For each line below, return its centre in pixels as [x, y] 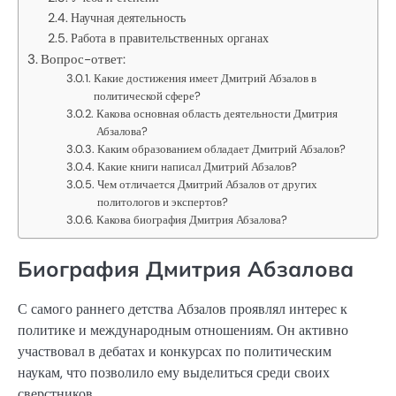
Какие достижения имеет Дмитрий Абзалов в [206, 78]
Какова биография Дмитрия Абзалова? [192, 219]
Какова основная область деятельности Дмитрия [217, 113]
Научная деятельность [128, 17]
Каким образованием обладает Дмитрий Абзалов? [222, 148]
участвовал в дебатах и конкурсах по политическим [175, 351]
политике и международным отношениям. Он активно [183, 330]
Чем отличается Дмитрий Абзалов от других [208, 184]
